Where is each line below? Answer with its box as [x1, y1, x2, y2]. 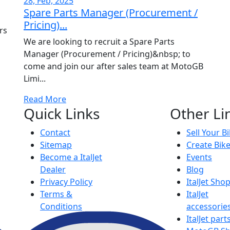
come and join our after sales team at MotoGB [24, 61, 203, 72]
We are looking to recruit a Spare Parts [24, 36, 175, 48]
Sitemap [40, 139, 72, 151]
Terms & [40, 188, 72, 200]
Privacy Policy [40, 176, 92, 188]
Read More [24, 93, 66, 105]
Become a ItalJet [40, 151, 102, 163]
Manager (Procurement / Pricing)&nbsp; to [24, 48, 190, 60]
